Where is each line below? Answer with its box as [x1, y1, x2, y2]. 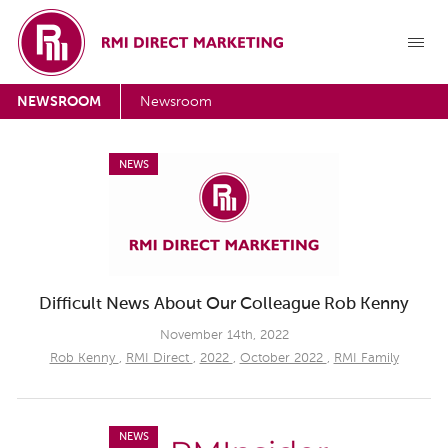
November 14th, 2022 [159, 329, 289, 343]
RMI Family [333, 352, 399, 366]
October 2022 [239, 352, 327, 366]
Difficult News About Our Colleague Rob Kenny [39, 295, 409, 313]
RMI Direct [125, 352, 193, 366]
